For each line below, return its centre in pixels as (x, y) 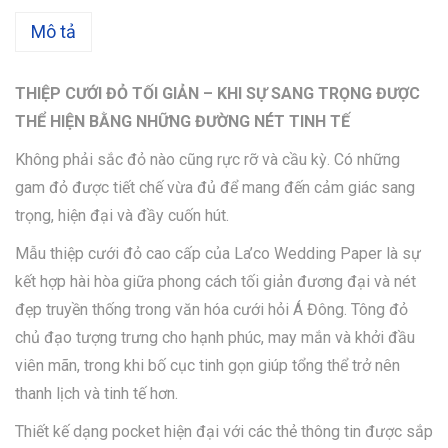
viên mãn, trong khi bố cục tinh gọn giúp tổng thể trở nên (207, 365)
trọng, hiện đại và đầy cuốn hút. (122, 215)
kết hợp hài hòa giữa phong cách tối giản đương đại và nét (215, 281)
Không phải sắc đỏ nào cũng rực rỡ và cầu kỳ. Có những (207, 159)
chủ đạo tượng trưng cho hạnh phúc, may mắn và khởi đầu (215, 337)
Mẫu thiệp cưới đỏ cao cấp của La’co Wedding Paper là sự (218, 253)
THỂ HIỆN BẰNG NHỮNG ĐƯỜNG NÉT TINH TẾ (182, 121)
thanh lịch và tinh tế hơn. (96, 393)
